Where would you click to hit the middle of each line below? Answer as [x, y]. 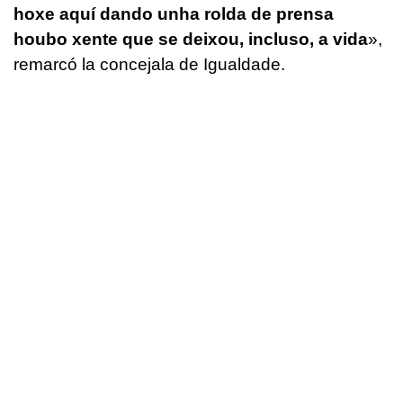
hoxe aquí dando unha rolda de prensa [174, 14]
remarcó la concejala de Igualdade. [149, 65]
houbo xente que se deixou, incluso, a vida [191, 40]
